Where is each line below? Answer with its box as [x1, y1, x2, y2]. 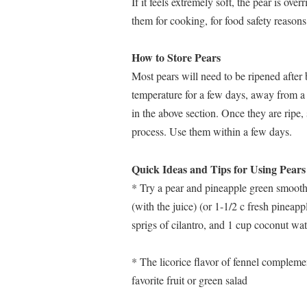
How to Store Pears [132, 49, 221, 66]
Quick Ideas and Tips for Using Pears [132, 160, 306, 177]
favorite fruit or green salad [132, 273, 247, 288]
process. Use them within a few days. [132, 124, 292, 139]
